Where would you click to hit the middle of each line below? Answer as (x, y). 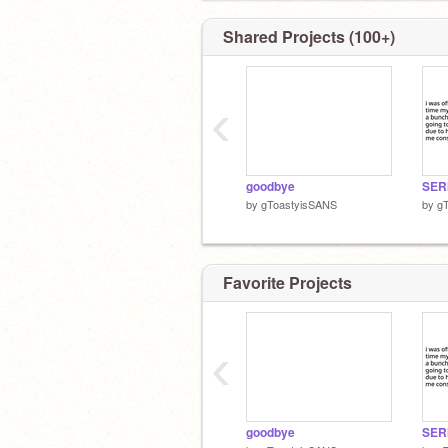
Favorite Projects (287, 282)
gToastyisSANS (299, 204)
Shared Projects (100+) (309, 36)
